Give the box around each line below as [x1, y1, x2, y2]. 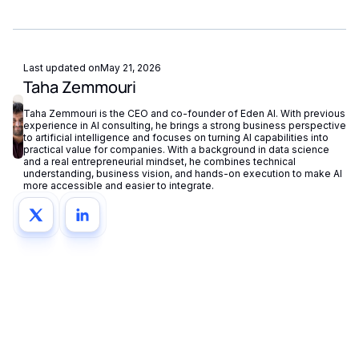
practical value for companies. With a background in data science [22, 143, 329, 155]
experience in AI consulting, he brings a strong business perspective [22, 119, 346, 131]
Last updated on [22, 61, 100, 74]
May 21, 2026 [99, 61, 161, 74]
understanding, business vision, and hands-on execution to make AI [22, 167, 342, 179]
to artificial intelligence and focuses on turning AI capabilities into [22, 131, 329, 143]
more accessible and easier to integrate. [22, 179, 214, 192]
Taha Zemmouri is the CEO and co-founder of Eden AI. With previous [22, 107, 345, 119]
